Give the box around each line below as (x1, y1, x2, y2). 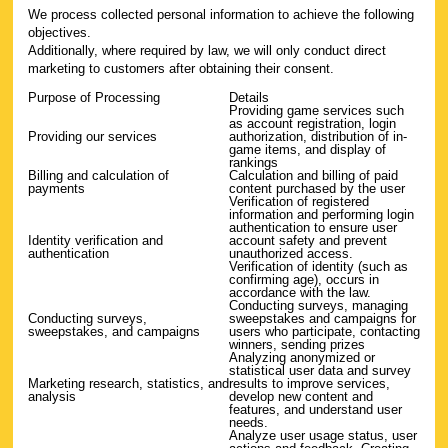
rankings (229, 155, 278, 170)
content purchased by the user (229, 181, 405, 196)
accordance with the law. (229, 285, 371, 300)
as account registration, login (229, 116, 396, 131)
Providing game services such (229, 103, 404, 118)
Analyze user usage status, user (229, 428, 417, 443)
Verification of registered (229, 194, 369, 209)
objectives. (28, 25, 91, 40)
